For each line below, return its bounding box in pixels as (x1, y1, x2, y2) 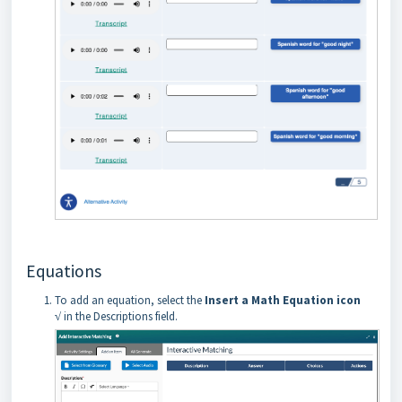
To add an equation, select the (55, 293, 205, 309)
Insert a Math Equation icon (205, 293, 361, 309)
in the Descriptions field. (64, 309, 178, 325)
